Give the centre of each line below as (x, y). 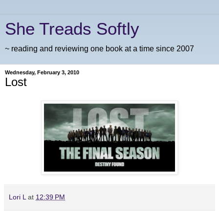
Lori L (17, 197)
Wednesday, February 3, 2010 (42, 72)
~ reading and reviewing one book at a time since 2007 (99, 49)
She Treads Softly (72, 29)
